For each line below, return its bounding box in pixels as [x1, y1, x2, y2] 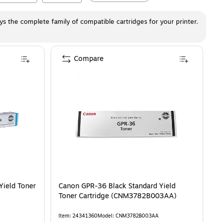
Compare [74, 54, 104, 64]
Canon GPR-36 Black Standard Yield [58, 181, 175, 191]
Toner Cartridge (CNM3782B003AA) [58, 191, 176, 201]
